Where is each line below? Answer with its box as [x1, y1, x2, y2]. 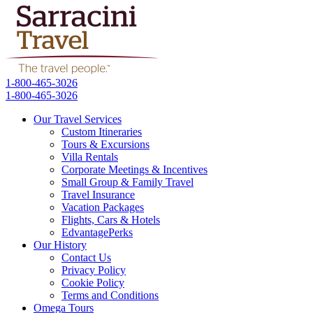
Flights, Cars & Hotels [61, 214, 160, 226]
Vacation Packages [61, 201, 144, 213]
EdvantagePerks [61, 226, 133, 238]
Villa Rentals [61, 151, 118, 163]
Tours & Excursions [61, 138, 150, 150]
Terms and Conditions [61, 289, 159, 301]
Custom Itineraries [61, 126, 142, 138]
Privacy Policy [61, 264, 126, 276]
